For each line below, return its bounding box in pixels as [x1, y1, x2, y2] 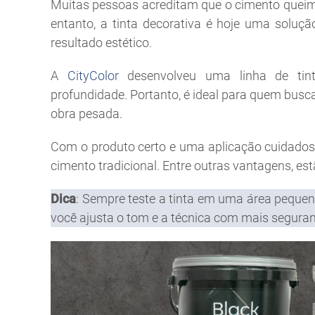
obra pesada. [51, 105, 122, 121]
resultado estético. [51, 34, 152, 50]
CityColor [67, 67, 119, 83]
